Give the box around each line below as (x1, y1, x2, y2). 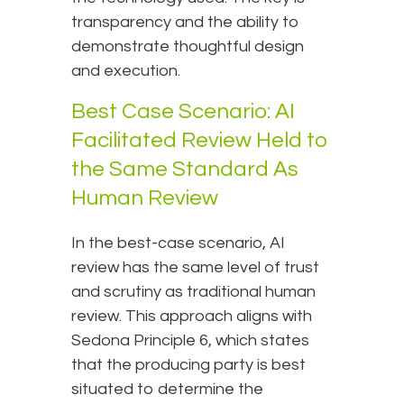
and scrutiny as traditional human (71, 283, 316, 301)
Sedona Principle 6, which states (71, 332, 309, 350)
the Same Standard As (71, 158, 298, 181)
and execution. (71, 62, 180, 80)
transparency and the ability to (71, 14, 299, 32)
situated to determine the (71, 381, 263, 399)
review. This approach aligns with (71, 308, 312, 326)
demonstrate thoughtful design (71, 38, 304, 56)
